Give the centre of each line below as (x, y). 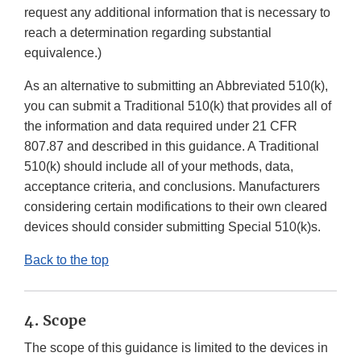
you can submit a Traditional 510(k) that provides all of (178, 106)
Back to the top (66, 260)
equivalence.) (63, 53)
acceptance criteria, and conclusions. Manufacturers (172, 187)
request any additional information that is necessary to (177, 13)
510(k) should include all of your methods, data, (159, 167)
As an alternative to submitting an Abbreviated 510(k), (176, 86)
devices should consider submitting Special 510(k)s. (172, 227)
